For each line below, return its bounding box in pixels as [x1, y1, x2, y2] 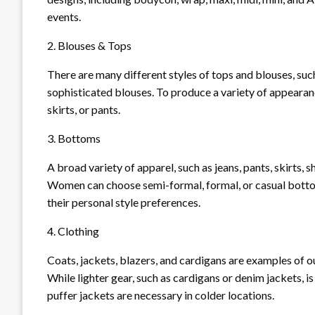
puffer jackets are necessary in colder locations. [47, 288, 274, 302]
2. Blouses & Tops [47, 38, 131, 52]
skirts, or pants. [47, 102, 120, 116]
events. [47, 9, 81, 23]
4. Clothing [47, 224, 99, 238]
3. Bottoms [47, 131, 101, 145]
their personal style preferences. [47, 195, 200, 209]
